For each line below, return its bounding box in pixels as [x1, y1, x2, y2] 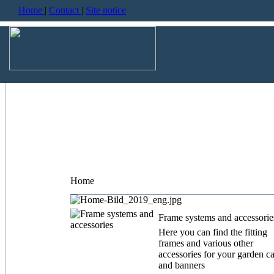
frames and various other [158, 238, 253, 248]
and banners [158, 260, 205, 270]
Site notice [86, 5, 126, 15]
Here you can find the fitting [158, 227, 267, 237]
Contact [49, 5, 81, 15]
